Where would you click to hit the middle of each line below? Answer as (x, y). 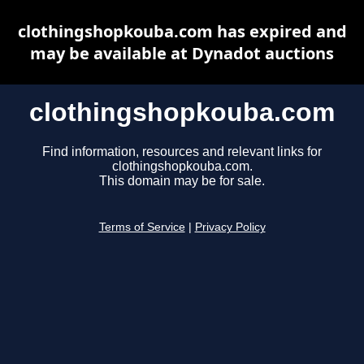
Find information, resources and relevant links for (182, 152)
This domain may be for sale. (182, 181)
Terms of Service (142, 227)
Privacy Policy (230, 227)
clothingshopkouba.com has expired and (182, 31)
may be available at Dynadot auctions (182, 53)
